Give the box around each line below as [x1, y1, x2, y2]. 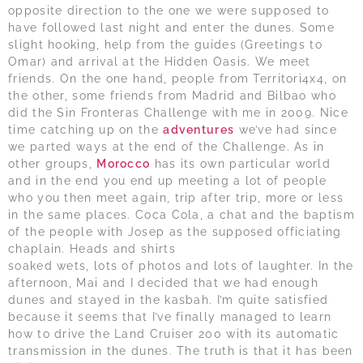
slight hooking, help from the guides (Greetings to [8, 37, 322, 51]
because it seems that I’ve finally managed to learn [8, 310, 332, 323]
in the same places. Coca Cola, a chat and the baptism [8, 207, 355, 221]
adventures [163, 122, 235, 136]
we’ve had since [234, 122, 338, 136]
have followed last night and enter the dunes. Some [8, 20, 335, 34]
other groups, [8, 156, 97, 170]
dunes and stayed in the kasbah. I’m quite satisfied [8, 293, 329, 306]
